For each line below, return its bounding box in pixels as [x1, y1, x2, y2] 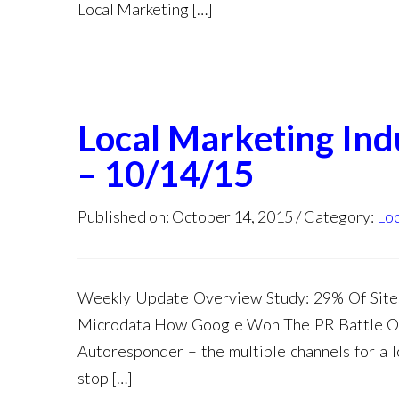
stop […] [77, 368, 133, 387]
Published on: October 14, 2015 [77, 207, 293, 226]
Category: [304, 207, 377, 226]
